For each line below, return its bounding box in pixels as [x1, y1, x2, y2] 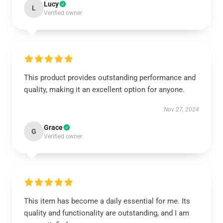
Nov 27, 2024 [164, 106, 199, 113]
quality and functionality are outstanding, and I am [24, 209, 189, 218]
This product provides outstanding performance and [24, 73, 196, 82]
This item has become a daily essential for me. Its [24, 197, 190, 206]
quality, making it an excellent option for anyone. [24, 85, 185, 94]
